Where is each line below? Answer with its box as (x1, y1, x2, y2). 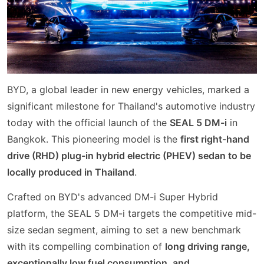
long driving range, (165, 240, 250, 252)
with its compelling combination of (7, 240, 165, 252)
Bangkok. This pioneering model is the (7, 133, 180, 146)
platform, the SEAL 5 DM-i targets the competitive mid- (7, 207, 256, 219)
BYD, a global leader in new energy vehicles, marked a (7, 84, 249, 96)
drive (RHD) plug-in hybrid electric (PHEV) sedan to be (7, 150, 251, 162)
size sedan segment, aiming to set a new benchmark (7, 223, 241, 236)
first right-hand (180, 133, 249, 146)
